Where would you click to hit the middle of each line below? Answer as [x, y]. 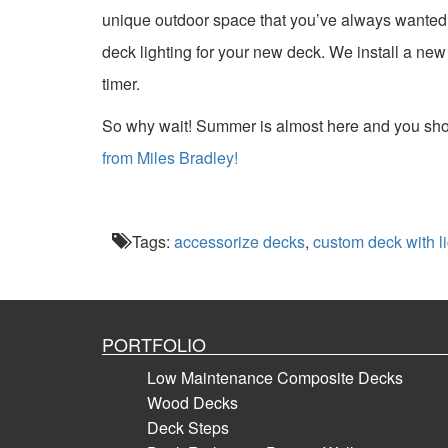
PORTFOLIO [154, 344]
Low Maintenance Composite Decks [275, 377]
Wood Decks [192, 402]
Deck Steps [188, 427]
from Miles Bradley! [170, 157]
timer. [121, 83]
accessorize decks [239, 241]
